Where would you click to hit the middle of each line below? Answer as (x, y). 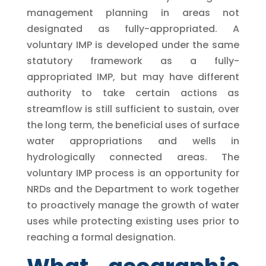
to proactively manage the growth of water (133, 205)
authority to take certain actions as (133, 93)
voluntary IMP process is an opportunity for (133, 173)
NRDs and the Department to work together (133, 189)
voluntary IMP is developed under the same (133, 45)
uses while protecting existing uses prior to (133, 221)
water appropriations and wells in (133, 141)
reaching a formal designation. (101, 237)
